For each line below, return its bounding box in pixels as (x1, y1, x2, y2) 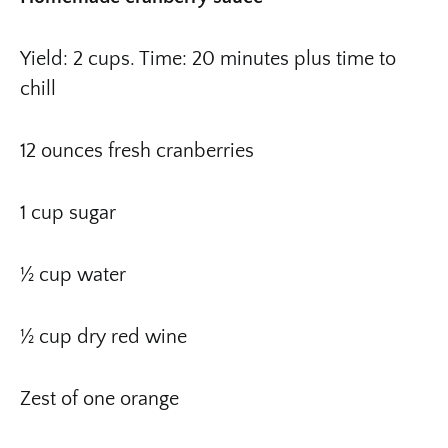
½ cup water (20, 263, 131, 286)
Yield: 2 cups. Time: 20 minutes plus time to (20, 47, 396, 70)
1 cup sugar (20, 201, 121, 224)
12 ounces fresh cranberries (20, 139, 259, 162)
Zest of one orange (20, 387, 184, 410)
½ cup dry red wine (20, 325, 197, 348)
